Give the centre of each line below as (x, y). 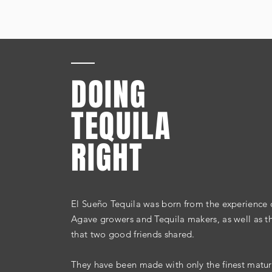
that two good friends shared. (133, 234)
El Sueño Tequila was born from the (147, 204)
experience (245, 204)
